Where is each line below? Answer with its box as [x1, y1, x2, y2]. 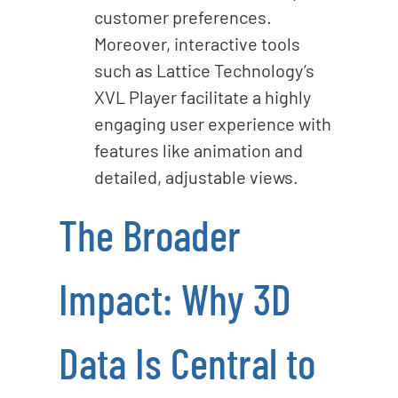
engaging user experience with [93, 112, 331, 134]
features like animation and [93, 139, 303, 161]
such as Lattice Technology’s [93, 59, 314, 81]
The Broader [58, 208, 241, 260]
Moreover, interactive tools [93, 32, 300, 54]
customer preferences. [93, 5, 272, 28]
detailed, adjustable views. [93, 165, 298, 187]
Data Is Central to [58, 336, 315, 388]
